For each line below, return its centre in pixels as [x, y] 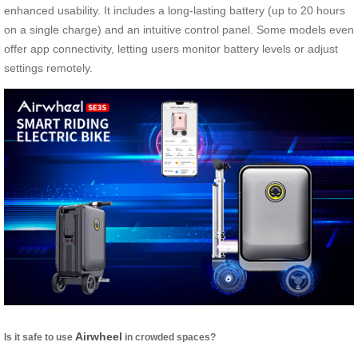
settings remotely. [48, 68]
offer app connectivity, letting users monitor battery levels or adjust [171, 48]
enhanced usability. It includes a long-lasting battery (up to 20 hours [175, 10]
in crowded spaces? [169, 336]
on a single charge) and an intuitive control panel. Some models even [179, 29]
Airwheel [99, 336]
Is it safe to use [40, 336]
